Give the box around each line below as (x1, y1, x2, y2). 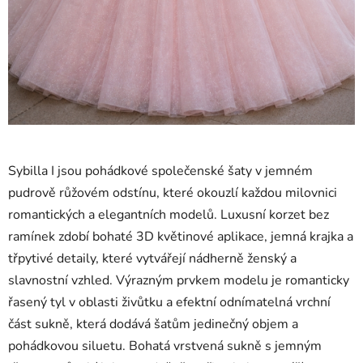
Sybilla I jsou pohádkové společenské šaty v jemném (8, 162, 313, 181)
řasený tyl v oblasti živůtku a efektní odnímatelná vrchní (8, 293, 331, 312)
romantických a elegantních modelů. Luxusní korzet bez (8, 206, 329, 224)
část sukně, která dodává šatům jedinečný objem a (8, 315, 298, 334)
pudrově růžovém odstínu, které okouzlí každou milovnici (8, 184, 337, 203)
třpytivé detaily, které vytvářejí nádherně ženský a (8, 250, 297, 268)
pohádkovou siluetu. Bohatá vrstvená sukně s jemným (8, 337, 322, 356)
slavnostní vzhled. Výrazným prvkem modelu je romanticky (8, 271, 349, 290)
